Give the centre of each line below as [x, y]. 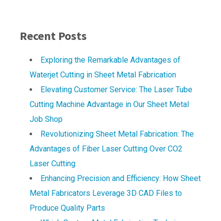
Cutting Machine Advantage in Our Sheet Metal [109, 105]
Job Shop [46, 119]
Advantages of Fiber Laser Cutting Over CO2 [106, 149]
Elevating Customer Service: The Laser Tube [116, 90]
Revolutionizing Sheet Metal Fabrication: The [117, 134]
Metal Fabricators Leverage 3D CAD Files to [106, 193]
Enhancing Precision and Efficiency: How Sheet [121, 179]
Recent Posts [53, 36]
